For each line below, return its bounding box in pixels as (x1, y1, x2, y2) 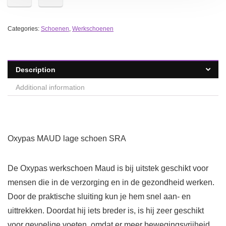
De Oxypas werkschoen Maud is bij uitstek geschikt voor (8, 164, 208, 173)
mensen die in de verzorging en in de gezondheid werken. (8, 178, 214, 187)
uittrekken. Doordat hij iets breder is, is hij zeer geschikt (8, 206, 204, 215)
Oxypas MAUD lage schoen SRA (8, 134, 126, 143)
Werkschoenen (72, 25, 114, 33)
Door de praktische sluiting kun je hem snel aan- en (8, 192, 191, 201)
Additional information (16, 83, 85, 92)
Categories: (8, 25, 41, 33)
